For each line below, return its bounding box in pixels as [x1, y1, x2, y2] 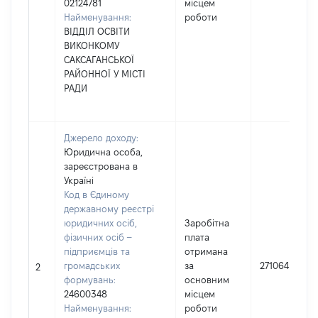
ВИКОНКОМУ [64, 40, 119, 50]
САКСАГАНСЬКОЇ [64, 55, 134, 65]
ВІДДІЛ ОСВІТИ [64, 26, 130, 36]
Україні [64, 175, 94, 185]
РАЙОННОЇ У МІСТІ [64, 69, 146, 79]
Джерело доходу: [64, 133, 138, 143]
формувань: [64, 275, 116, 285]
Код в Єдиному [64, 190, 129, 199]
